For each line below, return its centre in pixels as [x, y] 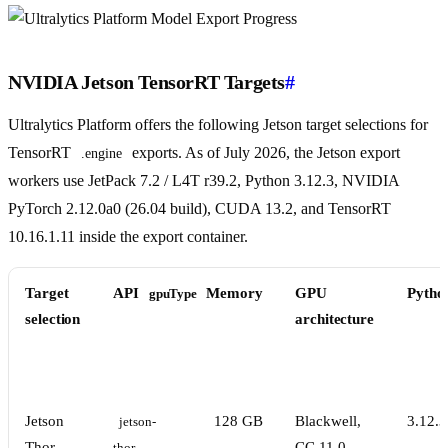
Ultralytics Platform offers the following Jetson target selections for [218, 125]
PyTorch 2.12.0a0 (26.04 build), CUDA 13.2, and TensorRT [199, 209]
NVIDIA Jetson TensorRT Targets [147, 82]
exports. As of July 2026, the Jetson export [266, 153]
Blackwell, [328, 421]
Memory [234, 293]
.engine [101, 154]
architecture [335, 319]
